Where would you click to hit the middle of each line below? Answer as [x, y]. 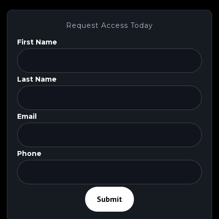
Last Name [37, 79]
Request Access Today [109, 25]
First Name [37, 42]
